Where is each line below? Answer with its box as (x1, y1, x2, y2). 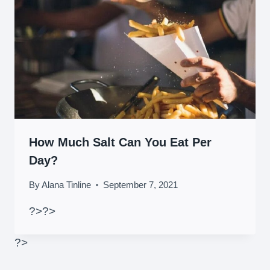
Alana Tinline (42, 180, 92, 190)
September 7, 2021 (103, 180, 178, 190)
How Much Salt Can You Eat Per (29, 136, 212, 149)
